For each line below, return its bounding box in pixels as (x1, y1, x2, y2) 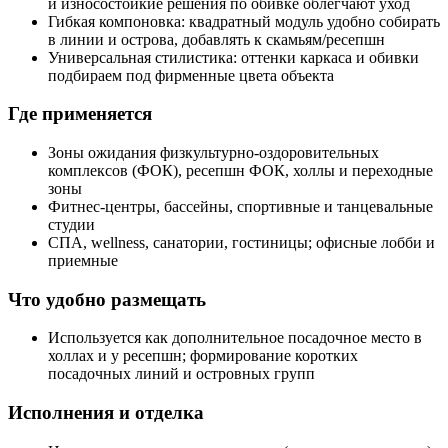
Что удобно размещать (8, 288, 206, 310)
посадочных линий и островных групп (48, 365, 315, 383)
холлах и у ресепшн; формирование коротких (48, 347, 358, 365)
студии (48, 216, 95, 233)
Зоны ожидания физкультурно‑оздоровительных (48, 144, 379, 161)
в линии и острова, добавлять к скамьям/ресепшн (48, 30, 385, 48)
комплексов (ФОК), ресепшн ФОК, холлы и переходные (48, 162, 433, 179)
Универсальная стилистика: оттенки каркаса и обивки (48, 48, 419, 66)
